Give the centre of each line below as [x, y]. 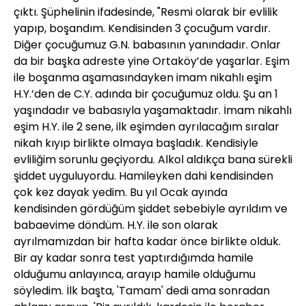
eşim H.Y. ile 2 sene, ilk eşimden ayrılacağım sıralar [147, 126]
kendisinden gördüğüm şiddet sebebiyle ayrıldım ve [151, 208]
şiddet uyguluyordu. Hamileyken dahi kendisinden [143, 176]
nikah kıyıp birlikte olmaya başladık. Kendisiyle [136, 143]
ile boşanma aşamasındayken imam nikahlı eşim [143, 77]
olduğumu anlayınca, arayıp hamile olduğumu [135, 274]
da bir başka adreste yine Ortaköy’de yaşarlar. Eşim [152, 61]
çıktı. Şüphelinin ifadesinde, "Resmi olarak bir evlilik [146, 12]
